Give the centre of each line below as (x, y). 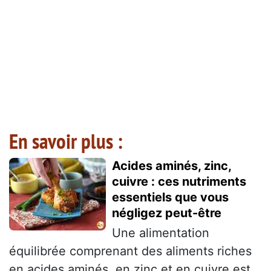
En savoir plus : (66, 141)
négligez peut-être (167, 213)
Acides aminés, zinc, (171, 166)
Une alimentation (161, 233)
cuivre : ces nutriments (179, 182)
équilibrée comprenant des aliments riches (130, 251)
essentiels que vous (170, 198)
